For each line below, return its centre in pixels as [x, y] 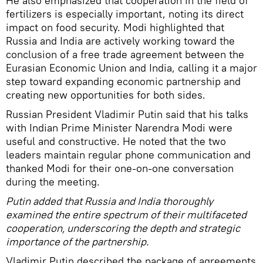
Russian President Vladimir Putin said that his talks [127, 114]
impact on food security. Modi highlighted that [115, 27]
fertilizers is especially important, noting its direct [125, 14]
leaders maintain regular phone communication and [128, 154]
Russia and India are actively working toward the [120, 41]
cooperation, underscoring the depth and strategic [123, 228]
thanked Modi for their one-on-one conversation [120, 168]
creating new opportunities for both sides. [106, 95]
